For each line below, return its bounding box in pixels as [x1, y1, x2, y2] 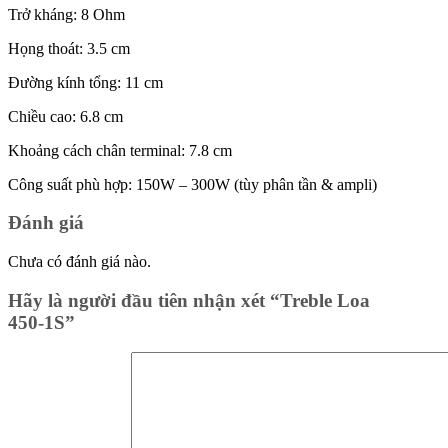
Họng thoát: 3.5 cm [8, 39, 130, 57]
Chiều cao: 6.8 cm [8, 107, 123, 125]
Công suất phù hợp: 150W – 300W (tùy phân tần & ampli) [8, 175, 377, 193]
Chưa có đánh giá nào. [8, 252, 151, 270]
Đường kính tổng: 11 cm [8, 73, 163, 91]
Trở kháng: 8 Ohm [8, 5, 125, 23]
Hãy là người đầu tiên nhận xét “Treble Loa [8, 289, 370, 311]
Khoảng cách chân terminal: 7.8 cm [8, 141, 232, 159]
